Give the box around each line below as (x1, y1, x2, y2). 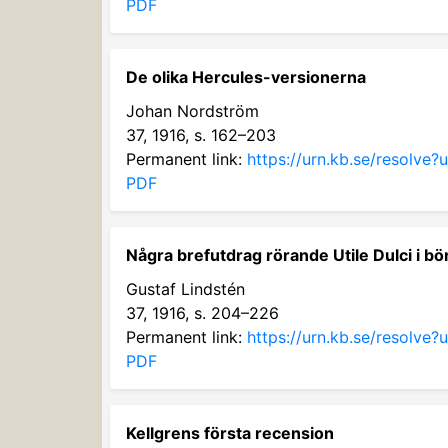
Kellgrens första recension (126, 423, 334, 443)
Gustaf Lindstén (126, 279, 245, 299)
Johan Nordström (126, 101, 259, 121)
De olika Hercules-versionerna (126, 67, 366, 87)
